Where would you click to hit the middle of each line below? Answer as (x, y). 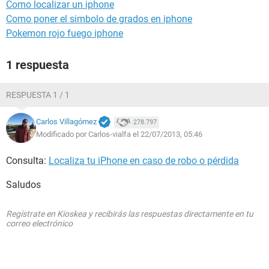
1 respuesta (38, 65)
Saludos (23, 185)
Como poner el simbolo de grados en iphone (99, 19)
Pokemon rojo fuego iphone (65, 33)
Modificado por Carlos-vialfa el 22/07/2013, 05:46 (119, 134)
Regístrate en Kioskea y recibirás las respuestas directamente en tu (130, 214)
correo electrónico (39, 223)
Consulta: (27, 161)
